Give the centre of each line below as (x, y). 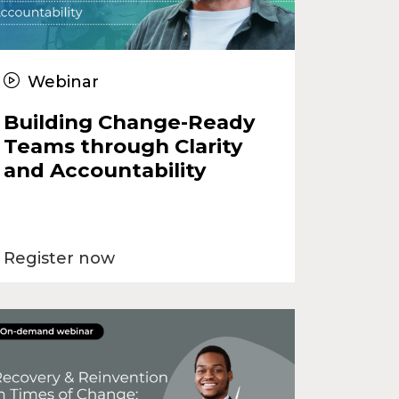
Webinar (61, 81)
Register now (59, 258)
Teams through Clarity (122, 146)
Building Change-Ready (129, 122)
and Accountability (104, 170)
